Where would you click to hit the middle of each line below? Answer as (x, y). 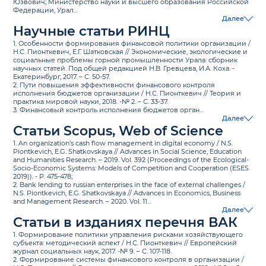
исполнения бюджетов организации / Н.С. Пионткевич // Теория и (127, 94)
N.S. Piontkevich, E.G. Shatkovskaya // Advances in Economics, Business (127, 193)
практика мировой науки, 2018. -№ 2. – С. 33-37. (91, 102)
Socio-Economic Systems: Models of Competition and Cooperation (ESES (131, 168)
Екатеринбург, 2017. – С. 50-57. (62, 77)
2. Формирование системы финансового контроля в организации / (129, 260)
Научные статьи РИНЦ (91, 31)
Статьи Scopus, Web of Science (118, 131)
